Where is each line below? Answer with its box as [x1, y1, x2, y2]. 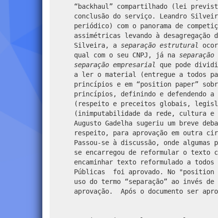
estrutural [160, 41, 199, 49]
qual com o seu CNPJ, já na [74, 51, 179, 59]
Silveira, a [74, 41, 121, 49]
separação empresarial [74, 60, 156, 69]
